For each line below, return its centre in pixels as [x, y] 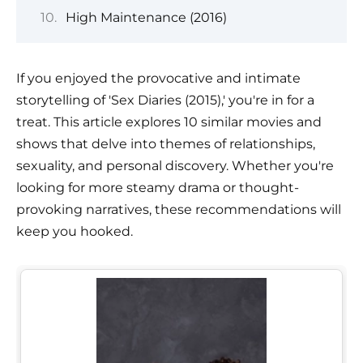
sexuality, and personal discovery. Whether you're [175, 166]
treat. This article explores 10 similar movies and [169, 122]
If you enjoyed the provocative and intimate [158, 79]
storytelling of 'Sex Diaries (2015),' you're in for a [165, 100]
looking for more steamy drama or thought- [158, 188]
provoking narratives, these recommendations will [179, 210]
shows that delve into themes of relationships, [166, 144]
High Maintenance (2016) [146, 18]
